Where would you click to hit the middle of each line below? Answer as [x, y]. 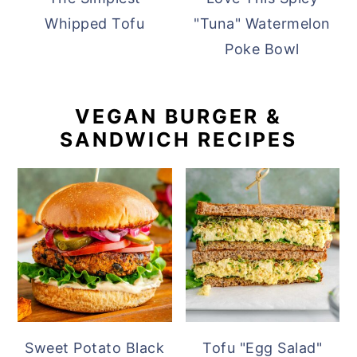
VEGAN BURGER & [178, 116]
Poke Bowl [262, 49]
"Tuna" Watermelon [262, 23]
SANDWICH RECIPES [178, 139]
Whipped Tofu [95, 23]
